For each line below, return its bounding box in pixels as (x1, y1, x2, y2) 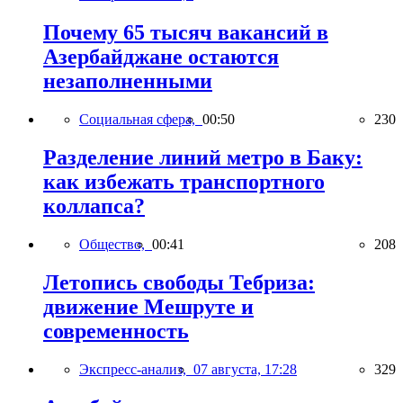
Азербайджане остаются (43, 45, 279, 69)
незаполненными (43, 69, 212, 94)
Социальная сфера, (79, 112, 202, 128)
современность (43, 318, 189, 343)
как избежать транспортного (43, 170, 325, 194)
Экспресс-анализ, (79, 361, 193, 377)
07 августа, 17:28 (193, 361, 297, 377)
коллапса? (43, 194, 145, 219)
